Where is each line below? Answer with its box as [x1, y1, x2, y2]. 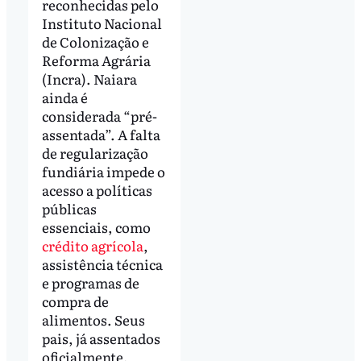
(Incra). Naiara [41, 68, 137, 89]
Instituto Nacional [41, 12, 162, 33]
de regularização [41, 142, 148, 163]
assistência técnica [41, 253, 163, 274]
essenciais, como [41, 216, 151, 237]
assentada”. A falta [41, 123, 160, 144]
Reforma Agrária [41, 49, 151, 70]
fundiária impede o [41, 160, 165, 181]
